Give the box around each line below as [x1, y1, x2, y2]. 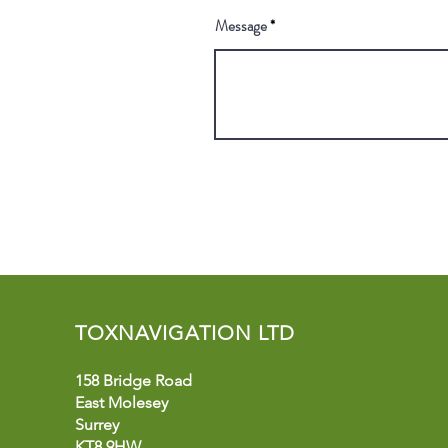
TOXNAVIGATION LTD [74, 320, 295, 345]
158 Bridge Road [74, 370, 192, 390]
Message [215, 14, 267, 37]
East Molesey [74, 392, 168, 412]
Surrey [74, 414, 119, 434]
